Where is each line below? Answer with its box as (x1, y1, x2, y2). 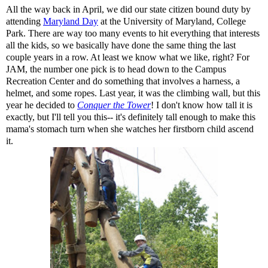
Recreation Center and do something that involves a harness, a (6, 76, 240, 86)
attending (6, 16, 43, 26)
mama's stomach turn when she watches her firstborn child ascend (6, 124, 254, 134)
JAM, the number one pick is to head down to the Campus (6, 64, 226, 74)
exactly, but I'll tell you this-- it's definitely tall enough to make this (6, 112, 255, 122)
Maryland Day (43, 16, 98, 26)
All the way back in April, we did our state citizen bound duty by (6, 4, 251, 14)
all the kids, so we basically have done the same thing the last (6, 40, 236, 50)
